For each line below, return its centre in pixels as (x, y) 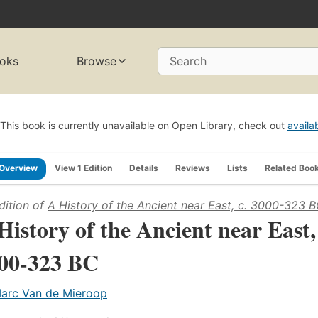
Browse (97, 61)
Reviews (193, 168)
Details (144, 168)
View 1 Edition (83, 168)
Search (188, 61)
